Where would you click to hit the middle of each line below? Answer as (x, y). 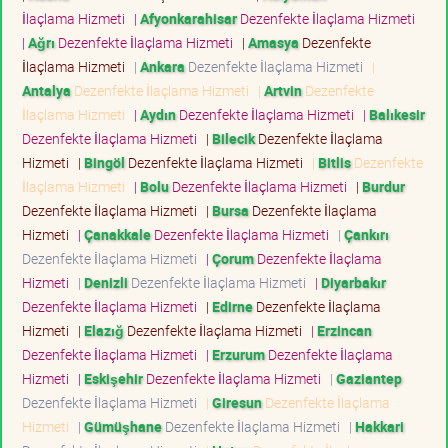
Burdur (383, 186)
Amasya (273, 42)
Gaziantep (369, 378)
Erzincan (344, 330)
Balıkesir (397, 114)
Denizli (106, 282)
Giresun (237, 402)
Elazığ (104, 330)
